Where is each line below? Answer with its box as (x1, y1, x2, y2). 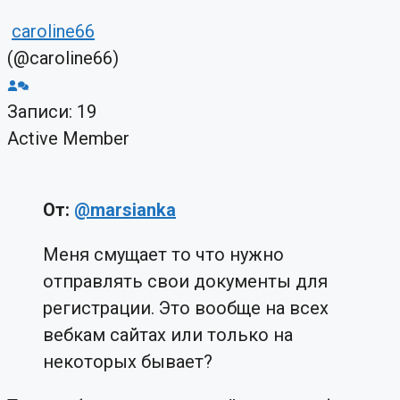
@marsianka (74, 198, 176, 221)
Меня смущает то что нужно (43, 243, 284, 265)
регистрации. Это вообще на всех (43, 296, 329, 319)
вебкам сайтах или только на (43, 323, 293, 346)
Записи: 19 (7, 100, 96, 122)
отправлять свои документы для (43, 270, 328, 292)
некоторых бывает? (43, 350, 212, 372)
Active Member (7, 127, 129, 149)
